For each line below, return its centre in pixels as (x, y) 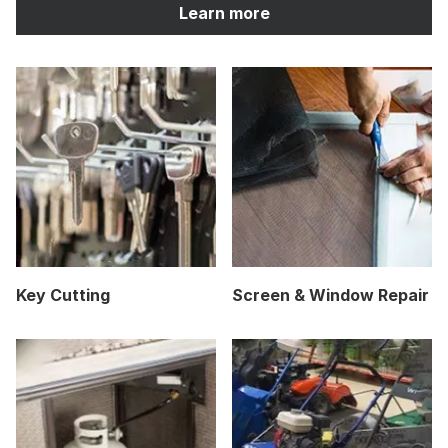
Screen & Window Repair (330, 294)
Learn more (224, 12)
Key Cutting (63, 294)
